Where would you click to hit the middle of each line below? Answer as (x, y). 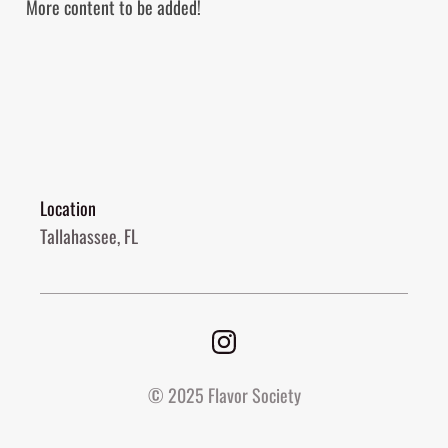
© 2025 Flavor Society (224, 395)
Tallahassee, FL (89, 236)
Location (68, 208)
